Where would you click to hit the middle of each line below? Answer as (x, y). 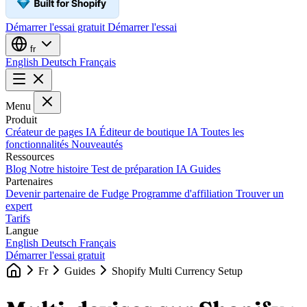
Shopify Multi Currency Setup (177, 271)
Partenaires (29, 182)
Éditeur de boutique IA (150, 132)
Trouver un (260, 194)
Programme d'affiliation (184, 194)
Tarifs (18, 219)
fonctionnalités (38, 145)
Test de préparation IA (140, 169)
